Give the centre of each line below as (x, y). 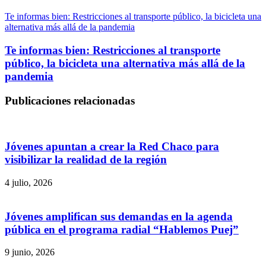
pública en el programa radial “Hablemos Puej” (122, 229)
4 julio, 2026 (28, 182)
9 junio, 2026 (30, 252)
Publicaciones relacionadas (70, 100)
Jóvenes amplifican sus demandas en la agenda (119, 216)
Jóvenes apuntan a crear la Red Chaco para (112, 147)
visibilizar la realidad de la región (86, 160)
